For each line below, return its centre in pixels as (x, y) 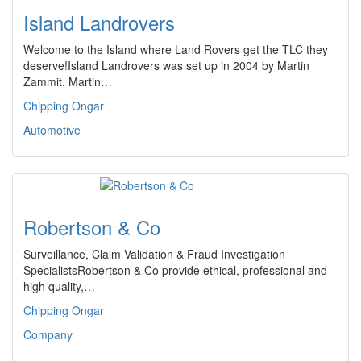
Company (48, 334)
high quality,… (59, 286)
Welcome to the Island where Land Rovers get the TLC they (176, 49)
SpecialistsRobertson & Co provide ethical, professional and (175, 270)
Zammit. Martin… (68, 81)
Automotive (52, 130)
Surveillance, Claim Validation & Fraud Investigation (154, 254)
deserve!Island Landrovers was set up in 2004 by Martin (166, 65)
